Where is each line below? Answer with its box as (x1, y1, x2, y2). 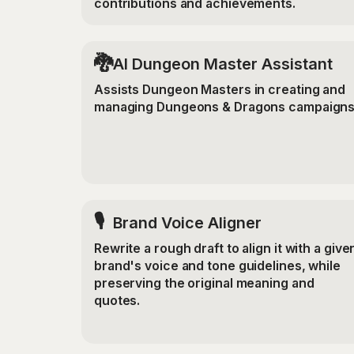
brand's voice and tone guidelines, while (93, 258, 341, 273)
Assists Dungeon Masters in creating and (93, 81, 346, 97)
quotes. (93, 292, 141, 308)
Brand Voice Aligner (112, 213, 262, 233)
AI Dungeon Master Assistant (112, 54, 333, 73)
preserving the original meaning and (93, 275, 314, 291)
